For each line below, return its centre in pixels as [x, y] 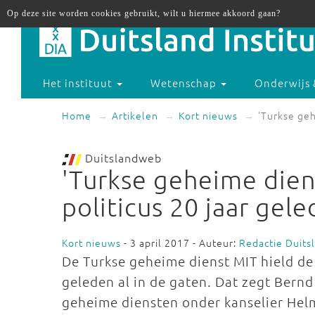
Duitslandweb [122, 157]
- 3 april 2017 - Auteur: [180, 243]
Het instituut [79, 83]
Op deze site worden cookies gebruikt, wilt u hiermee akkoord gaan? [144, 13]
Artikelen [135, 115]
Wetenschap [185, 83]
